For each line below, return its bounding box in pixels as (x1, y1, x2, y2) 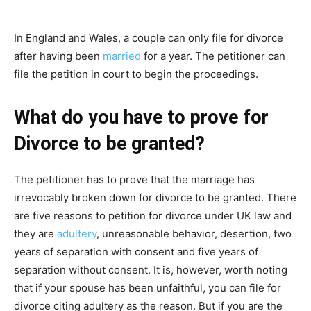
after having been (14, 49, 103, 62)
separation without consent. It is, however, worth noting (14, 262, 287, 276)
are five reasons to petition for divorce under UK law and (14, 208, 292, 222)
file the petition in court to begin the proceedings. (14, 67, 258, 81)
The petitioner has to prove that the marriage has (14, 172, 255, 186)
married (103, 49, 141, 62)
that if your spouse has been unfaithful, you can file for (14, 280, 281, 294)
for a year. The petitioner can (141, 49, 285, 62)
